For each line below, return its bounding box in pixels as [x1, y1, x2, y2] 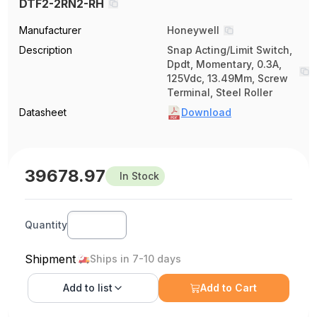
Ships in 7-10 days [90, 252, 182, 265]
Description [19, 43, 73, 56]
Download [181, 105, 231, 118]
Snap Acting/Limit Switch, [167, 43, 292, 56]
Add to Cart [200, 281, 258, 294]
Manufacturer [19, 23, 82, 36]
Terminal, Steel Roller [167, 86, 272, 98]
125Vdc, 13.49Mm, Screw [167, 71, 288, 84]
